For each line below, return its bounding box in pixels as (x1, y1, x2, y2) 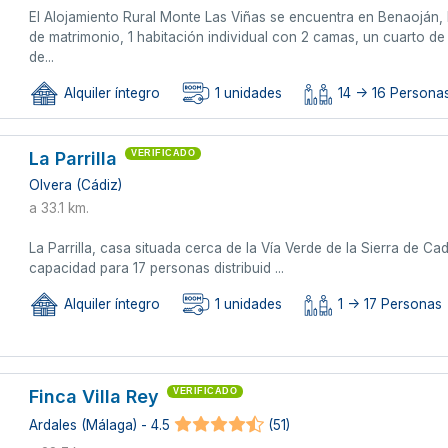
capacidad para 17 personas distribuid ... (29, 259, 285, 276)
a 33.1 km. (29, 199, 90, 216)
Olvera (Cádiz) (29, 176, 123, 193)
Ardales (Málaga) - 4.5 (29, 417, 171, 434)
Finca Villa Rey (29, 385, 160, 407)
